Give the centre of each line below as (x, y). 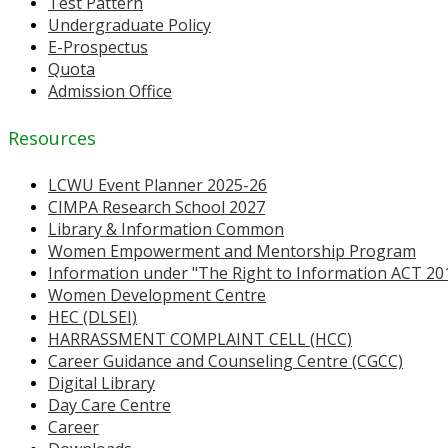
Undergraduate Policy (129, 25)
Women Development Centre (157, 294)
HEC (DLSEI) (92, 316)
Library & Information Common (166, 228)
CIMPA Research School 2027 (156, 206)
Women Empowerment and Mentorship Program (232, 250)
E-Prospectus (98, 47)
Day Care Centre (109, 404)
